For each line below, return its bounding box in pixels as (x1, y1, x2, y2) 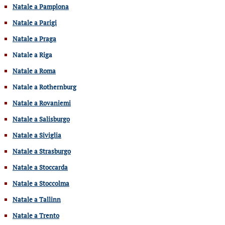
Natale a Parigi (13, 18, 57, 27)
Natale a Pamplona (13, 2, 69, 11)
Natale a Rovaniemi (13, 98, 71, 107)
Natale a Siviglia (13, 130, 61, 140)
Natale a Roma (13, 66, 56, 75)
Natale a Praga (13, 34, 56, 43)
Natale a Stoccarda (13, 162, 68, 172)
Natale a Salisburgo (13, 114, 70, 124)
